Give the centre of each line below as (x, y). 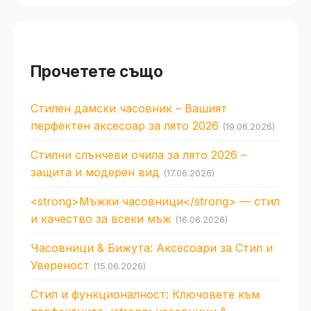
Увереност (60, 265)
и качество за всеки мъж (101, 219)
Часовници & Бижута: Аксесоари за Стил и (152, 248)
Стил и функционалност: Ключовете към (145, 294)
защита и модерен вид (95, 172)
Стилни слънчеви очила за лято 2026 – (138, 155)
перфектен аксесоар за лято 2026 (125, 126)
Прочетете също (97, 71)
